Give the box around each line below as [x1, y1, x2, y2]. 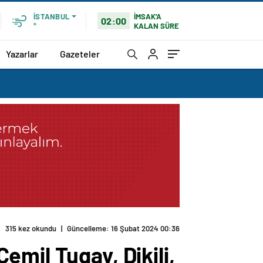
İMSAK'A [134, 11, 162, 21]
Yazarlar [6, 48, 38, 59]
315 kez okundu [5, 224, 56, 234]
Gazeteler [60, 48, 100, 59]
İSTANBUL [33, 12, 69, 21]
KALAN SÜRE [134, 21, 180, 31]
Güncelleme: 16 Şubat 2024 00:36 [67, 224, 180, 234]
